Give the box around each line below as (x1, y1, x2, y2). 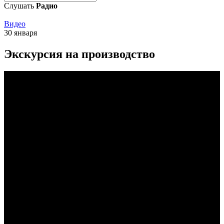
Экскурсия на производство (4, 47, 155, 60)
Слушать (4, 1, 36, 10)
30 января (4, 28, 37, 37)
